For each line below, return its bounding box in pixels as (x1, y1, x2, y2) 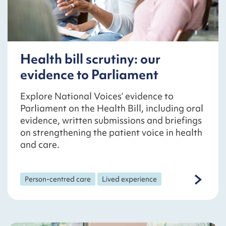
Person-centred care (25, 174, 91, 184)
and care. (20, 138, 60, 151)
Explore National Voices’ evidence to (20, 89, 174, 102)
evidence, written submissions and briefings (20, 114, 202, 127)
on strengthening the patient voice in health (20, 126, 202, 139)
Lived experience (102, 174, 157, 184)
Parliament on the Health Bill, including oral (20, 101, 203, 115)
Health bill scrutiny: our (20, 50, 160, 68)
